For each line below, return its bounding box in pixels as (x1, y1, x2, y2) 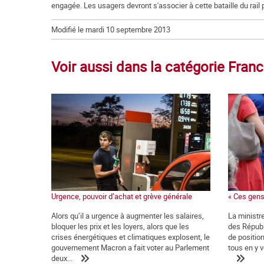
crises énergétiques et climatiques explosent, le (51, 232, 210, 243)
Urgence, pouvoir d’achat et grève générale (51, 191, 192, 202)
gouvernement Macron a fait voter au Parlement (51, 242, 209, 253)
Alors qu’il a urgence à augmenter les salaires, (51, 210, 204, 222)
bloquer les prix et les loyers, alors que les (51, 221, 189, 232)
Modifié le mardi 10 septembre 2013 (51, 24, 170, 35)
